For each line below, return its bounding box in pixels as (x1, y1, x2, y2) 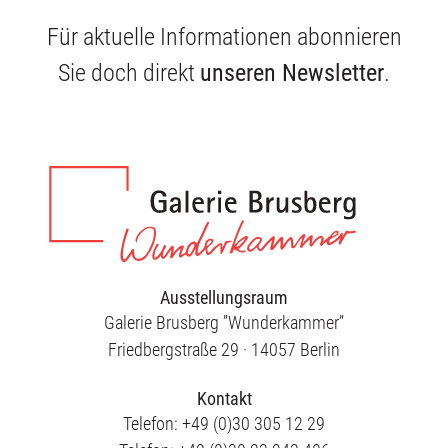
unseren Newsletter (200, 59, 384, 87)
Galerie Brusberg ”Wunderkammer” (104, 312, 344, 333)
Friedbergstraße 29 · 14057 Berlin (108, 339, 340, 360)
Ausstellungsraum (160, 287, 288, 308)
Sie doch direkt (58, 59, 200, 87)
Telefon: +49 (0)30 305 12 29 (123, 413, 325, 434)
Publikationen (158, 53, 290, 81)
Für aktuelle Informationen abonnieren (46, 23, 402, 51)
